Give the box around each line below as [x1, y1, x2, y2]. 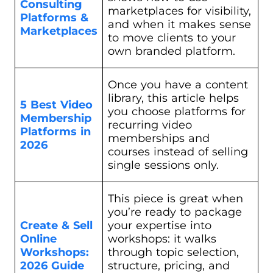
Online [20, 232, 57, 246]
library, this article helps [108, 91, 239, 105]
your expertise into [108, 218, 211, 232]
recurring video [108, 118, 192, 132]
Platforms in [20, 124, 91, 138]
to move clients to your [108, 30, 236, 44]
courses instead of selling [108, 144, 248, 158]
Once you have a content [108, 77, 248, 91]
